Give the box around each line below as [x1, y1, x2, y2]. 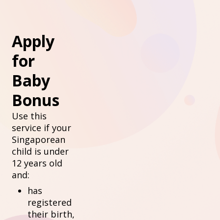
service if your [12, 122, 71, 134]
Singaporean [12, 134, 65, 145]
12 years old [12, 157, 62, 169]
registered [27, 196, 72, 208]
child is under [12, 145, 69, 157]
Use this [12, 110, 47, 122]
